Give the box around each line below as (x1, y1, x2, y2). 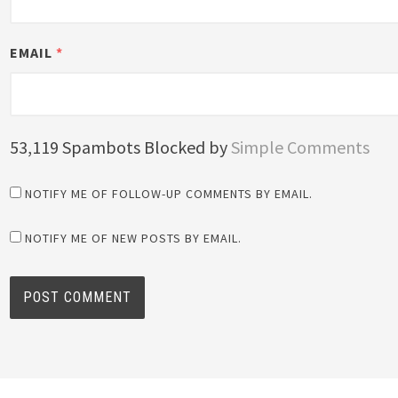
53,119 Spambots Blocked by (10, 136, 232, 159)
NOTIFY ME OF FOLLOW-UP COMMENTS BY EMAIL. (25, 186, 314, 203)
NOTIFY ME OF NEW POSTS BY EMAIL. (25, 230, 243, 247)
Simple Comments (231, 136, 370, 159)
